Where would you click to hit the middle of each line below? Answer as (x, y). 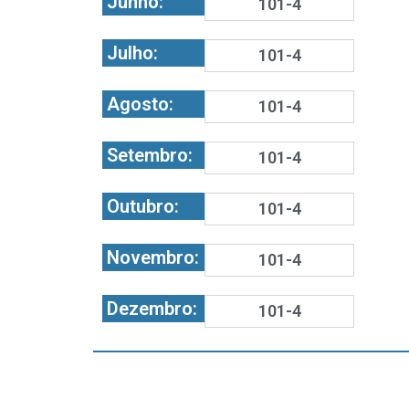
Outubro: (143, 206)
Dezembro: (152, 309)
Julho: (132, 53)
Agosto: (140, 104)
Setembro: (150, 155)
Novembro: (153, 257)
